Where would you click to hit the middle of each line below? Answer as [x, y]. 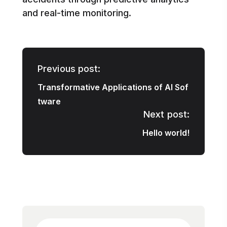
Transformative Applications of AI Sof [113, 87]
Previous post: [69, 69]
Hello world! [166, 133]
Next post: [166, 114]
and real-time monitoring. [77, 13]
